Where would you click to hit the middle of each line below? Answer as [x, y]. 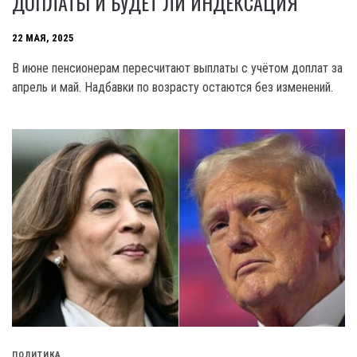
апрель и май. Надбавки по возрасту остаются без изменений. [173, 88]
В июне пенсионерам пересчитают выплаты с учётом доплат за [177, 69]
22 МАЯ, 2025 [43, 38]
